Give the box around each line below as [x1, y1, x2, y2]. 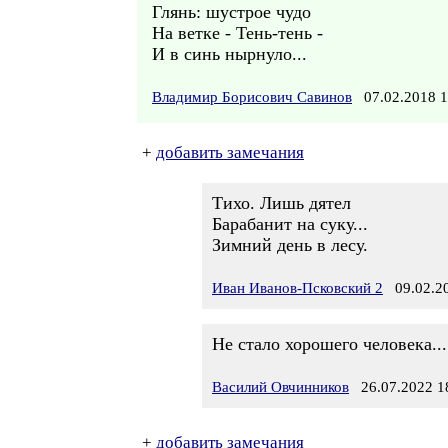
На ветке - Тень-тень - [152, 23, 323, 43]
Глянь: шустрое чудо [152, 2, 311, 22]
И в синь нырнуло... [152, 44, 307, 64]
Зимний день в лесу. [212, 235, 368, 255]
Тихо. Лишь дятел [212, 193, 351, 213]
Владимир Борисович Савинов [152, 89, 352, 105]
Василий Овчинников [212, 379, 349, 395]
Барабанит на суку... [212, 214, 368, 234]
